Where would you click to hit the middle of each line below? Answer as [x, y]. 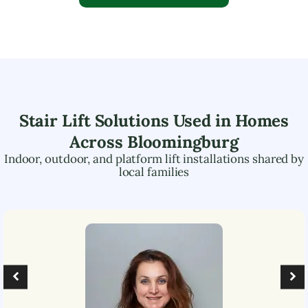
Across [98, 142]
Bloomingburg [183, 142]
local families [154, 172]
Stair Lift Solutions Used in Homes [154, 120]
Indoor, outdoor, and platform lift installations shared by [154, 158]
